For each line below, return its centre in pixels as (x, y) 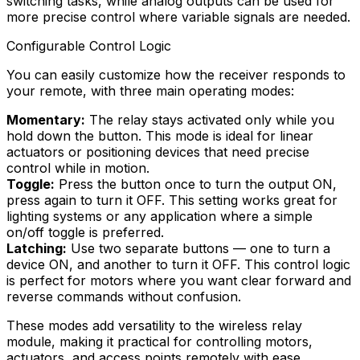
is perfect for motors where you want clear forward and (179, 281)
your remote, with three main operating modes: (150, 91)
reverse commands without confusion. (124, 297)
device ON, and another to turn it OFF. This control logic (178, 265)
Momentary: (46, 120)
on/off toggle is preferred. (85, 233)
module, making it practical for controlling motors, (160, 342)
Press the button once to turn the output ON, (196, 184)
